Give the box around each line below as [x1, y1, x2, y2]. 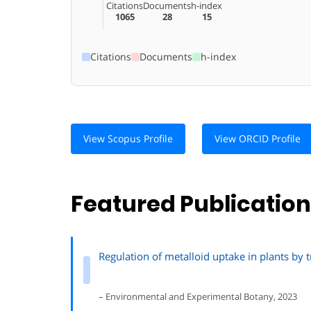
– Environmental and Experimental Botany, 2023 [99, 290, 297, 303]
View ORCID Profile [215, 131, 301, 145]
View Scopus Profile [83, 131, 173, 145]
